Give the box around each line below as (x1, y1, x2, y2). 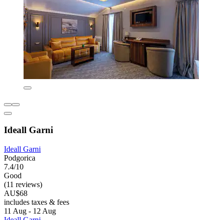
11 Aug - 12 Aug (4, 206, 56, 215)
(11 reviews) (4, 180, 42, 189)
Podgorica (4, 153, 35, 162)
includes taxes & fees (4, 197, 69, 206)
